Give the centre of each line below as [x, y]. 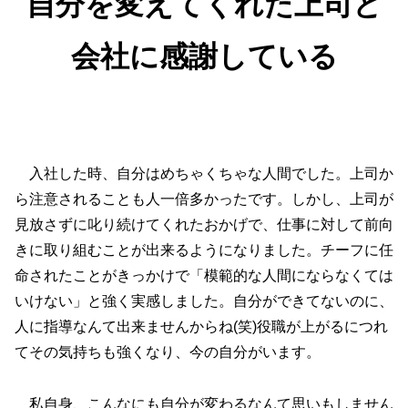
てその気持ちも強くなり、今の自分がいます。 [168, 352]
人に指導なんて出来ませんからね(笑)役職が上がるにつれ [201, 326]
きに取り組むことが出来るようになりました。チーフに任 [204, 250]
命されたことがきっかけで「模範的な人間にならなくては [204, 275]
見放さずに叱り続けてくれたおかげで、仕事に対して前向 [204, 224]
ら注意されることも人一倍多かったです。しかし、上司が [204, 199]
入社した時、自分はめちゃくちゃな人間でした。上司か [204, 173]
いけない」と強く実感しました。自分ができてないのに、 [204, 301]
